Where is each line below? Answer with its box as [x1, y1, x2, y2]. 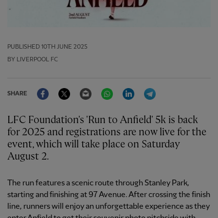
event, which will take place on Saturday [7, 139, 180, 150]
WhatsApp [113, 84, 148, 92]
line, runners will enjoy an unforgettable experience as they [7, 202, 210, 211]
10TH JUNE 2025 [41, 44, 88, 51]
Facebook [49, 84, 82, 92]
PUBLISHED [7, 44, 40, 51]
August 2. [7, 151, 49, 163]
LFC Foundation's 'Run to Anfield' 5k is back [7, 115, 198, 126]
